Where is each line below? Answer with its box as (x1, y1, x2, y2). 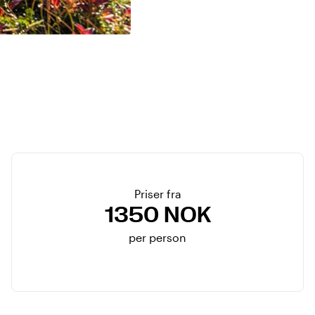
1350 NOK (104, 202, 211, 228)
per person (129, 231, 186, 244)
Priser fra (134, 187, 181, 200)
